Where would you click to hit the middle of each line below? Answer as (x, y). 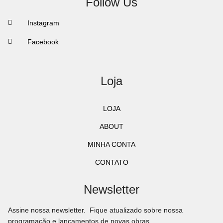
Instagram (43, 23)
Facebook (43, 42)
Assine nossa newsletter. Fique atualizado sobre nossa (95, 210)
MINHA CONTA (111, 145)
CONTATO (111, 163)
